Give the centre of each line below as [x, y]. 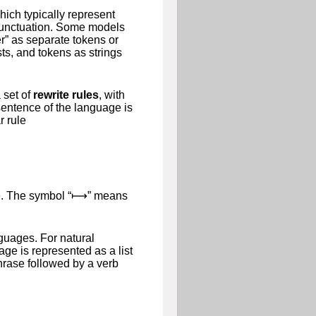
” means [107, 195]
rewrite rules [66, 95]
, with [111, 95]
